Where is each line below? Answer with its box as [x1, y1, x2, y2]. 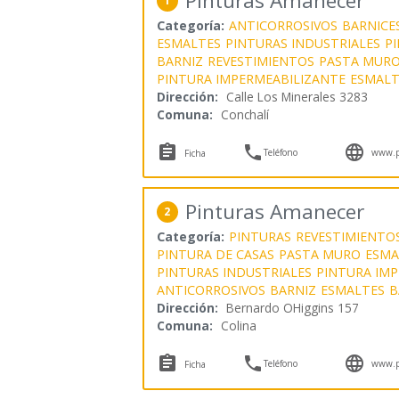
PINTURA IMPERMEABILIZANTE [156, 69, 346, 87]
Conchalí [220, 105, 269, 123]
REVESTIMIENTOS [207, 52, 314, 69]
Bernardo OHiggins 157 [225, 298, 359, 316]
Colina [220, 316, 256, 334]
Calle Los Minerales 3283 [225, 87, 368, 105]
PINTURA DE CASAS [156, 245, 274, 263]
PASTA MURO [278, 245, 361, 263]
